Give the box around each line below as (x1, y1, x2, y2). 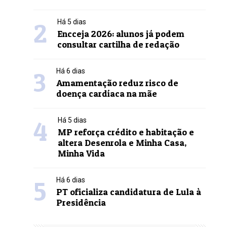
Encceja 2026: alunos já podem (57, 28, 184, 39)
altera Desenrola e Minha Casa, (57, 137, 186, 148)
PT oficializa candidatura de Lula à (56, 186, 201, 197)
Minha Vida (57, 148, 105, 159)
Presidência (56, 197, 106, 208)
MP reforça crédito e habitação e (57, 127, 194, 137)
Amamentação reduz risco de (56, 78, 178, 88)
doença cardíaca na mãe (56, 88, 157, 99)
